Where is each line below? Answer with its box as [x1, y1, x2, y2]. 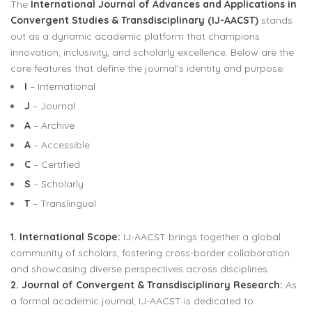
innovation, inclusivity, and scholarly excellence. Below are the [10, 45, 294, 58]
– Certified [33, 157, 80, 171]
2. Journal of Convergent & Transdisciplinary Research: [10, 278, 283, 291]
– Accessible [33, 138, 90, 151]
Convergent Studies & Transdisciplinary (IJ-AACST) [10, 13, 258, 26]
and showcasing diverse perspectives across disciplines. [10, 262, 270, 275]
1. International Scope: [10, 230, 120, 243]
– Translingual [30, 196, 96, 210]
